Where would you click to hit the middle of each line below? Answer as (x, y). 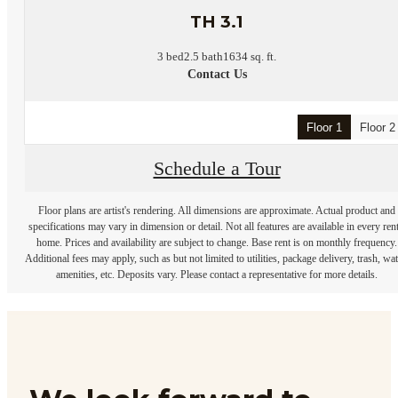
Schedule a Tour (217, 168)
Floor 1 (324, 127)
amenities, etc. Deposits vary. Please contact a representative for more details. (217, 275)
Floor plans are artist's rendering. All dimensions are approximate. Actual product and (217, 211)
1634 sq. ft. (250, 57)
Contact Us (217, 75)
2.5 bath (203, 57)
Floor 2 (378, 127)
